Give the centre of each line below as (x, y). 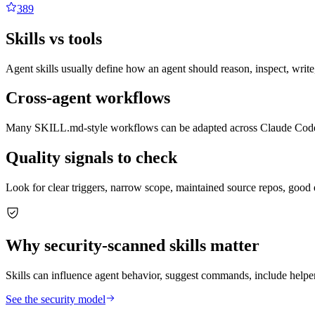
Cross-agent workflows (88, 98)
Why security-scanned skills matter (133, 246)
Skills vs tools (54, 38)
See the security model (56, 299)
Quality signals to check (91, 158)
